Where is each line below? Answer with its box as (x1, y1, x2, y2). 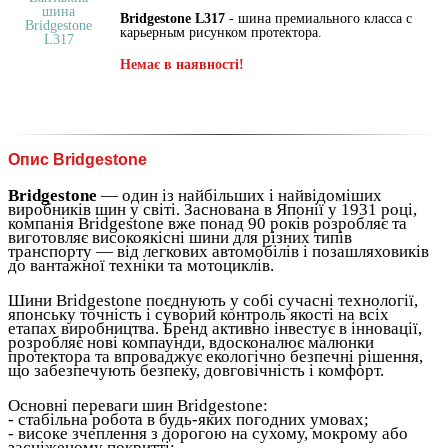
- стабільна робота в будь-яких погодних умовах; (8, 409, 369, 429)
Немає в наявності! (120, 56, 244, 72)
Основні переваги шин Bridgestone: (8, 395, 268, 415)
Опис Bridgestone (8, 150, 147, 168)
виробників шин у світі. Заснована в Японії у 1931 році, (8, 199, 417, 219)
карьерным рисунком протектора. (120, 24, 322, 40)
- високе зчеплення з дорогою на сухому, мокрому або (8, 423, 408, 443)
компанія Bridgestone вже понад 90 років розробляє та (8, 213, 407, 233)
